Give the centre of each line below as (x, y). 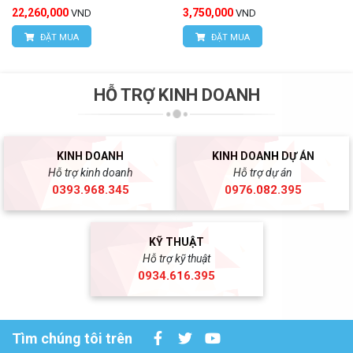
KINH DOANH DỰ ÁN (263, 156)
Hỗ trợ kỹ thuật (176, 259)
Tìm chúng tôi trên (72, 338)
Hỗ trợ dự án (263, 173)
